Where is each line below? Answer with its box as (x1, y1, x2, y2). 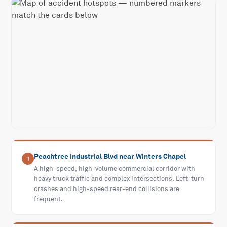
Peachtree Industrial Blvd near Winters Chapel (34, 152, 186, 161)
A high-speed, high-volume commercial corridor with (34, 165, 196, 173)
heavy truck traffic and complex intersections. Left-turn (34, 175, 205, 183)
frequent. (34, 195, 63, 204)
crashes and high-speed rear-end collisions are (34, 185, 180, 194)
